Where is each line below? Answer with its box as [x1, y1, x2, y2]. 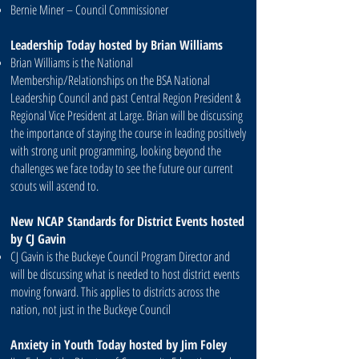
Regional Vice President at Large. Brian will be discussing [10, 107, 243, 124]
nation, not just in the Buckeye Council [10, 301, 171, 318]
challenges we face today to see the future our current [10, 159, 233, 177]
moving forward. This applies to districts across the [10, 283, 220, 301]
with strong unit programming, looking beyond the [10, 142, 221, 159]
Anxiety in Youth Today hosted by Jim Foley [10, 336, 227, 353]
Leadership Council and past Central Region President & [10, 89, 241, 107]
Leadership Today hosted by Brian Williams [10, 36, 223, 54]
